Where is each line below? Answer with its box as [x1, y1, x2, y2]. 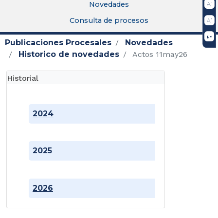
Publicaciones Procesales [5, 38, 111, 48]
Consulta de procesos [70, 16, 148, 25]
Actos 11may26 [130, 50, 187, 59]
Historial [7, 73, 38, 83]
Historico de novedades [18, 50, 119, 59]
